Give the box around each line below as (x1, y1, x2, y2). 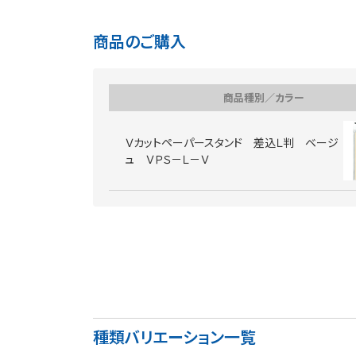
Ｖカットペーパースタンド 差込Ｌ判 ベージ (125, 133, 339, 150)
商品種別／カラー (223, 90, 304, 105)
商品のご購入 (93, 29, 186, 52)
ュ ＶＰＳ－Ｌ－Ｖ (125, 150, 209, 167)
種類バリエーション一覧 (93, 325, 256, 348)
